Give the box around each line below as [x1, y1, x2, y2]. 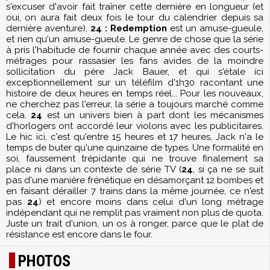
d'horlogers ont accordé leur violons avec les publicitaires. [6, 121, 263, 131]
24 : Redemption [90, 23, 167, 34]
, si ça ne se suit [192, 164, 264, 175]
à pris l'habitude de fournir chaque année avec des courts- [6, 45, 263, 55]
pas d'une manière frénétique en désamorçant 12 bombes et [6, 175, 263, 186]
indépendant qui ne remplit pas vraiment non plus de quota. [6, 207, 263, 218]
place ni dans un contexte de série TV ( [6, 164, 181, 175]
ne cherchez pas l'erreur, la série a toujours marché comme [6, 99, 263, 110]
